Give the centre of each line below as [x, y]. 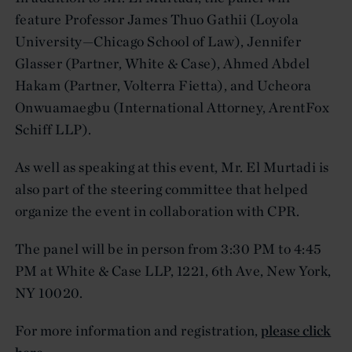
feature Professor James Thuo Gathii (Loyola [157, 19]
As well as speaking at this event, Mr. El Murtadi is [172, 167]
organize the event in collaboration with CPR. [158, 211]
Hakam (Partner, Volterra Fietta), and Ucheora [163, 85]
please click [296, 330]
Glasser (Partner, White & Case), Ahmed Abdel [163, 63]
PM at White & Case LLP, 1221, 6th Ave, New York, [173, 270]
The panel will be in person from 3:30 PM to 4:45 [169, 248]
